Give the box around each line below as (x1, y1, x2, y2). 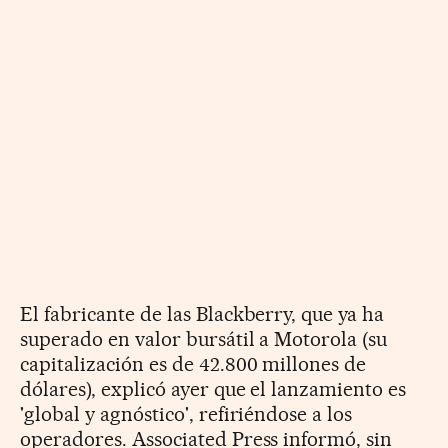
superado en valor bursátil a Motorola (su (20, 326, 388, 351)
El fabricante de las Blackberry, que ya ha (20, 301, 385, 326)
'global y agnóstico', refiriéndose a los (20, 401, 353, 426)
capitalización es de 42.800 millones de (20, 351, 367, 376)
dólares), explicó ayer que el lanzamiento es (20, 376, 407, 401)
